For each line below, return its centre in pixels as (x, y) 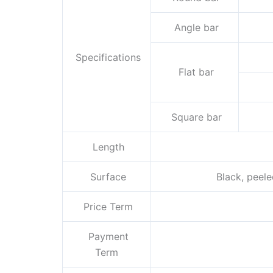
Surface (107, 177)
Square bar (195, 117)
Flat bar (195, 72)
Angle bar (195, 28)
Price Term (107, 207)
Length (107, 147)
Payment (107, 237)
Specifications (107, 58)
